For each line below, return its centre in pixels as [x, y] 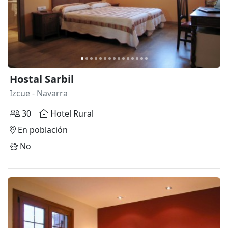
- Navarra [49, 93]
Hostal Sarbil [42, 79]
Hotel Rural [71, 113]
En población [42, 130]
